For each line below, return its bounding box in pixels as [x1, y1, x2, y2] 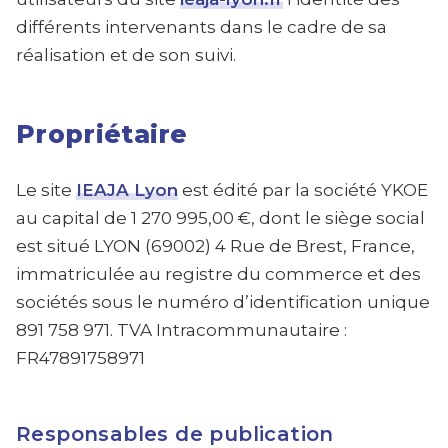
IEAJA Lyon [76, 180, 178, 200]
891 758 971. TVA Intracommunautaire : [16, 320, 347, 340]
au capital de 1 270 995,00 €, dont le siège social [16, 208, 425, 228]
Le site [16, 180, 76, 200]
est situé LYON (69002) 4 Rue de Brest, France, [16, 236, 415, 256]
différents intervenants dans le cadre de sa [16, 17, 387, 37]
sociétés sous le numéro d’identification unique [16, 292, 430, 312]
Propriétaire [16, 119, 188, 149]
